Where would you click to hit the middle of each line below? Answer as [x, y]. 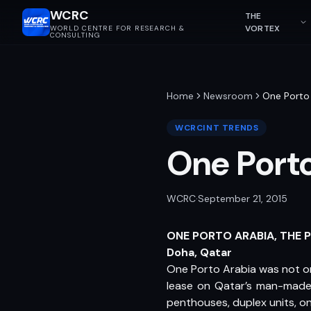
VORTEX [262, 28]
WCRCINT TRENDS [217, 128]
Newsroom [228, 96]
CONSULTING [75, 35]
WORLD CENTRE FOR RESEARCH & [117, 28]
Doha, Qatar [199, 252]
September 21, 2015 [243, 199]
